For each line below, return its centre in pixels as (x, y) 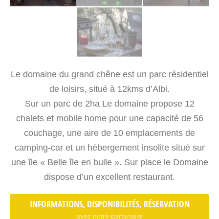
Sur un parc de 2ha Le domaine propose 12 (109, 103)
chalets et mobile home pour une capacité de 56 (109, 118)
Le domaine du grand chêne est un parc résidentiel (109, 74)
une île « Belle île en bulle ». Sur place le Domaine (109, 162)
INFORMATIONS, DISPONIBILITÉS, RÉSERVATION (109, 204)
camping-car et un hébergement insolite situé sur (109, 147)
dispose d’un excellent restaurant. (109, 177)
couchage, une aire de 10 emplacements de (109, 133)
